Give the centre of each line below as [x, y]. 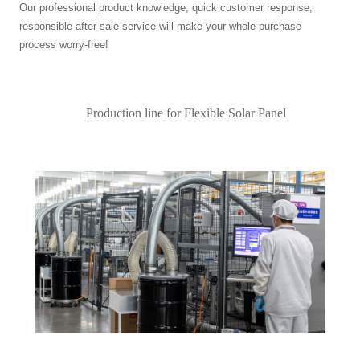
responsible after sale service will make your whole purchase [161, 26]
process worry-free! [64, 44]
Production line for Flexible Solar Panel [186, 112]
